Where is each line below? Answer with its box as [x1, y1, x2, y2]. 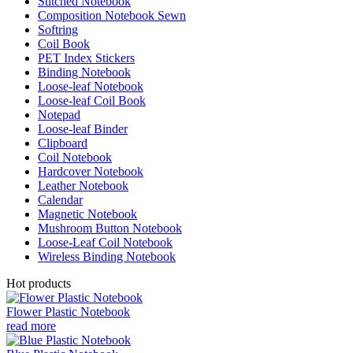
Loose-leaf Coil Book [38, 93, 146, 107]
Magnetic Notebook [38, 206, 137, 221]
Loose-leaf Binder [38, 121, 128, 136]
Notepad [38, 107, 80, 121]
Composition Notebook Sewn [38, 8, 186, 22]
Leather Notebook [38, 178, 128, 192]
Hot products [6, 276, 71, 290]
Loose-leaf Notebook [38, 79, 143, 93]
